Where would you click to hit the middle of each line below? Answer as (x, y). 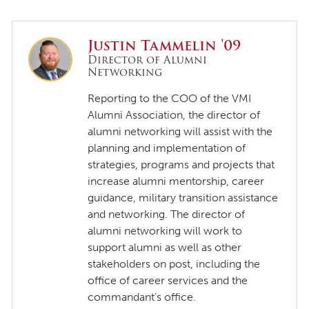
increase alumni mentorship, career (176, 181)
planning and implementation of (167, 148)
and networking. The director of (167, 214)
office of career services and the (168, 280)
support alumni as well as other (165, 247)
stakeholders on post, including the (174, 263)
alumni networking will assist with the (180, 131)
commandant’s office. (142, 297)
